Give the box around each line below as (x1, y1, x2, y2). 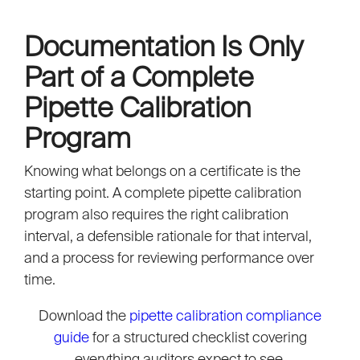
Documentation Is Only (24, 30, 303, 63)
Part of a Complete (24, 60, 254, 93)
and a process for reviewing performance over (24, 249, 314, 267)
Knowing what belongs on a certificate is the (24, 162, 301, 180)
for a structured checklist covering (88, 329, 307, 346)
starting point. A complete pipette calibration (24, 184, 301, 202)
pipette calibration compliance (129, 307, 321, 325)
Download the (39, 307, 129, 325)
